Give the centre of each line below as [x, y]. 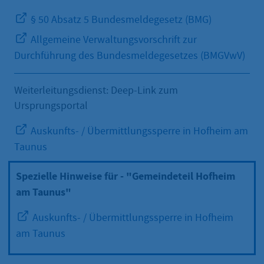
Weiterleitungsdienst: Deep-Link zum [96, 90]
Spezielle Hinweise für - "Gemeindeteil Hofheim [126, 176]
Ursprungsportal [51, 105]
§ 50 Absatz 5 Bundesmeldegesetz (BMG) [120, 19]
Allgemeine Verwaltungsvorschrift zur [113, 39]
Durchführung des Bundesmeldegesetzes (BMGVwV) [130, 55]
